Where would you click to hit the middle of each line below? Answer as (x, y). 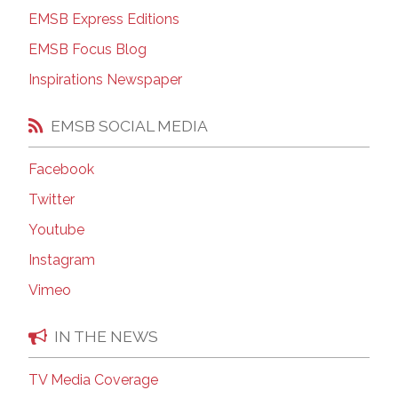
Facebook (61, 170)
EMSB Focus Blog (88, 50)
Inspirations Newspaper (105, 80)
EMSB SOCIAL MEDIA (129, 125)
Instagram (62, 260)
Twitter (52, 200)
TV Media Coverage (93, 379)
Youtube (56, 230)
